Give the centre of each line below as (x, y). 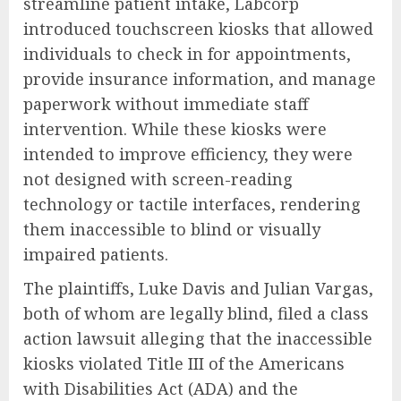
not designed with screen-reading (158, 179)
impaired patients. (96, 255)
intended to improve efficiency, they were (188, 154)
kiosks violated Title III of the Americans (184, 364)
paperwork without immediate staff (166, 104)
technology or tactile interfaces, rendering (192, 205)
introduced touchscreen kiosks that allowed (198, 29)
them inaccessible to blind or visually (172, 230)
